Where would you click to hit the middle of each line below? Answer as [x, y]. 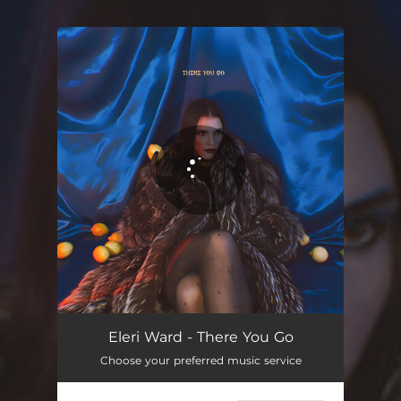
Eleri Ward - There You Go [200, 337]
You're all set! [149, 72]
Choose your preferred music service [200, 360]
